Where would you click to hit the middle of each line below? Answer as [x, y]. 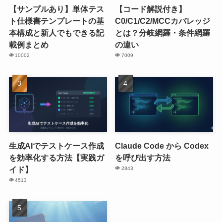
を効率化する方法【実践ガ [56, 158]
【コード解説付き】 [151, 9]
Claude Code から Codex [162, 146]
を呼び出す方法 [143, 158]
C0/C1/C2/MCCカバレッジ [163, 21]
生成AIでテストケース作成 [56, 146]
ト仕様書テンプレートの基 [56, 21]
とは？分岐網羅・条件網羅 [163, 33]
